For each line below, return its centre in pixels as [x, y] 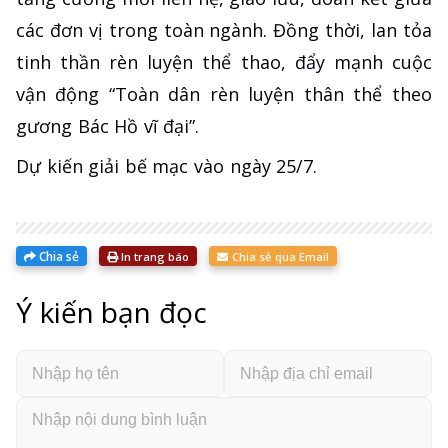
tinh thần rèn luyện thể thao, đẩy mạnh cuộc [224, 62]
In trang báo [153, 256]
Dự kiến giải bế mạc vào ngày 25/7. [167, 166]
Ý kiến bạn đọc [111, 312]
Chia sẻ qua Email [279, 257]
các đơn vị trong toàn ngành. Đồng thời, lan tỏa [224, 30]
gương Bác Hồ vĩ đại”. [108, 126]
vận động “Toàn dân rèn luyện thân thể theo [224, 94]
